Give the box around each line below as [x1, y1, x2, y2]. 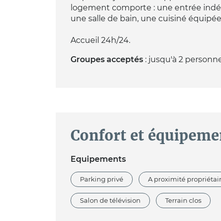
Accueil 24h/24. [70, 35, 130, 45]
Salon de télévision [79, 197, 141, 205]
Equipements [70, 154, 126, 164]
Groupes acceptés [70, 54, 143, 64]
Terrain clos [165, 197, 201, 205]
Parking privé [79, 176, 123, 184]
